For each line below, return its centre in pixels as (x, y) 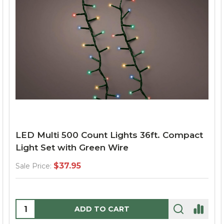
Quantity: (35, 206)
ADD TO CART (102, 209)
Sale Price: (33, 166)
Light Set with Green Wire (72, 147)
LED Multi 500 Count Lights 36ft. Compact (109, 135)
